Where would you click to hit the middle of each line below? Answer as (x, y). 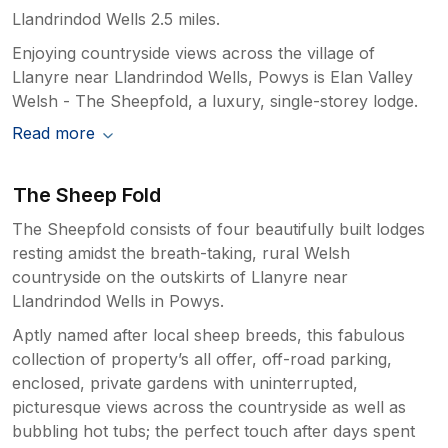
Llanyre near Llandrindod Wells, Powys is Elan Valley (212, 77)
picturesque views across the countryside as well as (209, 407)
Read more (53, 133)
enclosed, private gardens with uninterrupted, (185, 383)
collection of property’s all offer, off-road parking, (202, 359)
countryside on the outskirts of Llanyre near (180, 277)
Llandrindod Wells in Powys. (118, 301)
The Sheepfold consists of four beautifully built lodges (218, 229)
